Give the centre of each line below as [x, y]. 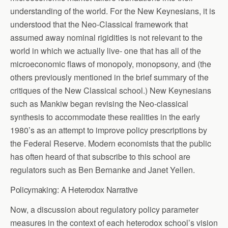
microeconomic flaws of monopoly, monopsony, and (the [111, 64]
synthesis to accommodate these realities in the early [105, 117]
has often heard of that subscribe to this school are [100, 156]
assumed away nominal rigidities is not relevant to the [106, 37]
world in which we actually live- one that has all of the [106, 50]
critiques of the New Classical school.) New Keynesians [111, 90]
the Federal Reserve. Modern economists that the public [111, 143]
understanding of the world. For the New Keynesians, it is [113, 11]
